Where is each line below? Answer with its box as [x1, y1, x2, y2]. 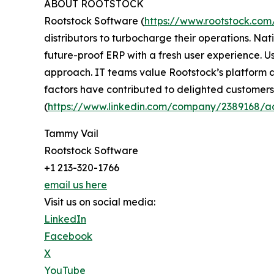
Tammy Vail [44, 127, 98, 140]
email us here [44, 179, 107, 191]
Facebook [44, 230, 92, 243]
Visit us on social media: [44, 196, 155, 209]
